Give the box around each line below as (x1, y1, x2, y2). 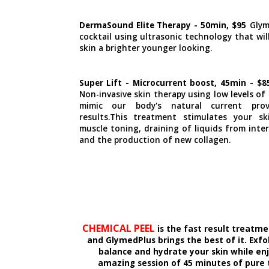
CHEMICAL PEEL (82, 221, 156, 235)
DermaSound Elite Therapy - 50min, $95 (79, 19, 246, 31)
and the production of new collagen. (79, 134, 231, 145)
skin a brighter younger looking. (79, 42, 212, 53)
